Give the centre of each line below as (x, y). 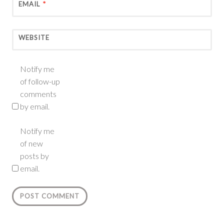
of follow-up (40, 81)
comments (38, 94)
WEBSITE (34, 38)
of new (31, 143)
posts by (34, 156)
